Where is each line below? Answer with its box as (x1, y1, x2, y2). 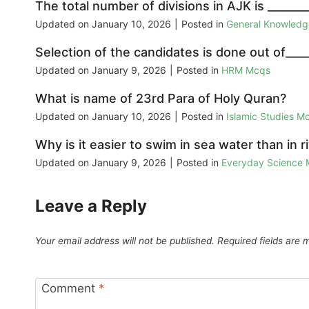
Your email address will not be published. (35, 235, 215, 247)
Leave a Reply (35, 196, 147, 217)
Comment (41, 281, 99, 295)
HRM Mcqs (221, 64, 270, 77)
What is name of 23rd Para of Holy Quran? (35, 91, 286, 106)
